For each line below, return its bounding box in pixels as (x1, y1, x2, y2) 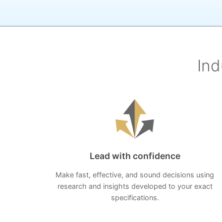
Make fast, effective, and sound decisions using (55, 170, 214, 179)
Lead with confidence (89, 151, 180, 161)
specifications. (111, 193, 159, 202)
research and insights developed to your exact (57, 182, 213, 190)
